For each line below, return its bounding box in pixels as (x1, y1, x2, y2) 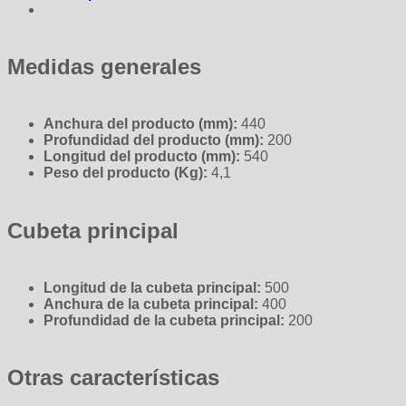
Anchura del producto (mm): (43, 116, 241, 132)
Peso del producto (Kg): (43, 165, 211, 181)
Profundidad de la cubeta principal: (43, 312, 288, 328)
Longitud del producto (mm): (43, 149, 244, 165)
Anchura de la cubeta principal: (43, 295, 262, 312)
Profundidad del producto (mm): (43, 132, 267, 149)
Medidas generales (7, 54, 201, 80)
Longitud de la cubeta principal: (43, 279, 265, 295)
